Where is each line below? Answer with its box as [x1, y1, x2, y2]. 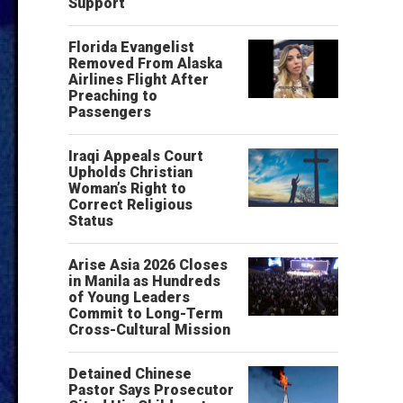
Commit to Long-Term [68, 305, 223, 322]
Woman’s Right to [68, 180, 186, 197]
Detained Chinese [68, 365, 192, 382]
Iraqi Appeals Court [68, 148, 203, 165]
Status [68, 212, 113, 229]
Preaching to [68, 87, 157, 104]
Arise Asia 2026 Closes [68, 256, 228, 273]
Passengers [68, 103, 151, 121]
